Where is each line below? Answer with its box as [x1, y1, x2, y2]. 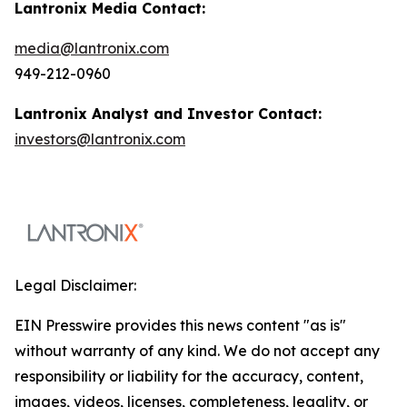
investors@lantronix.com [15, 129, 185, 148]
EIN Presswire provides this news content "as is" [15, 315, 346, 334]
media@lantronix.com [15, 38, 169, 57]
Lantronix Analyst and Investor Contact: [15, 104, 322, 123]
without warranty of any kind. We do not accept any [15, 341, 380, 360]
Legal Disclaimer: [15, 275, 136, 294]
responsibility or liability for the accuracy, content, [15, 366, 363, 385]
